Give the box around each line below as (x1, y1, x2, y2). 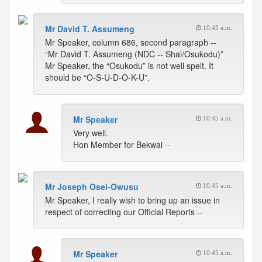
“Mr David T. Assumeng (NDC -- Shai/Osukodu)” (45, 48, 223, 60)
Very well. (73, 127, 108, 139)
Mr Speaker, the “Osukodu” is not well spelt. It (45, 60, 213, 71)
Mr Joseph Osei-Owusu (45, 181, 139, 192)
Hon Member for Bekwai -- (73, 139, 171, 150)
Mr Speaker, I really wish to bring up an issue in (45, 194, 220, 206)
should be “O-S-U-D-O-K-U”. (45, 71, 150, 83)
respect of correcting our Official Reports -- (45, 206, 203, 218)
